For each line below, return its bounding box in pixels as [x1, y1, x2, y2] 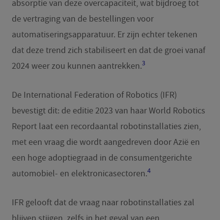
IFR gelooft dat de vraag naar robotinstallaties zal [11, 196, 194, 208]
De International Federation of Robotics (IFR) [11, 89, 177, 101]
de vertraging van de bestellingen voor [11, 13, 154, 25]
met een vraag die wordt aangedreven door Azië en [11, 136, 200, 148]
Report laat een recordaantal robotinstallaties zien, [11, 120, 201, 132]
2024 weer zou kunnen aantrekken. [11, 60, 142, 72]
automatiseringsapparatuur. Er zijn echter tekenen [11, 28, 197, 40]
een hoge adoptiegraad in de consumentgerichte [11, 152, 192, 164]
